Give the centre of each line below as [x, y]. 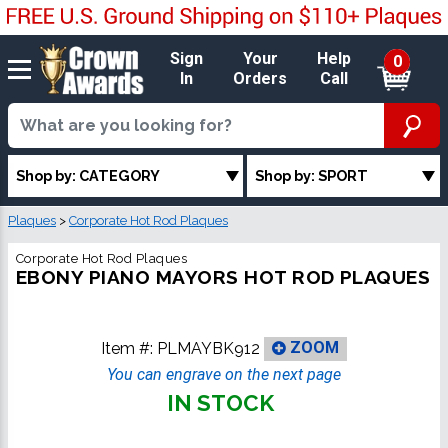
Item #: [129, 348]
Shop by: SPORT [312, 176]
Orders [260, 79]
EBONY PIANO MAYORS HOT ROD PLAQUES [223, 276]
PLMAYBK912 [208, 348]
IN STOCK [220, 402]
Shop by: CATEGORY [88, 176]
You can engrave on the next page [224, 374]
